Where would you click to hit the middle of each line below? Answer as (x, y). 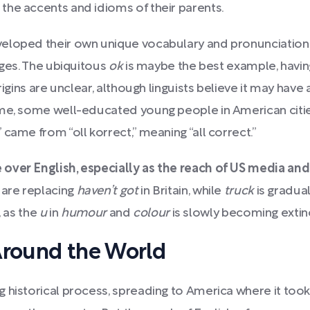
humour (84, 213)
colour (151, 213)
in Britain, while (181, 191)
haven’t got (107, 191)
